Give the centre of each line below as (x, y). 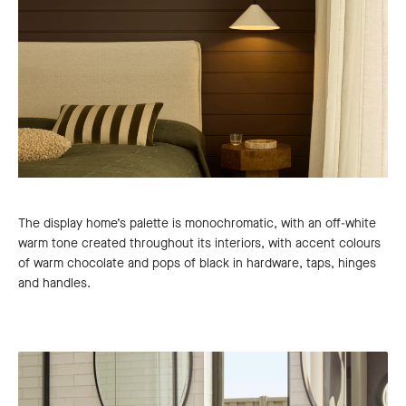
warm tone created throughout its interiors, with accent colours (199, 243)
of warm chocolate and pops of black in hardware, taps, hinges (197, 263)
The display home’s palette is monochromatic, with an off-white (197, 223)
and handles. (54, 283)
